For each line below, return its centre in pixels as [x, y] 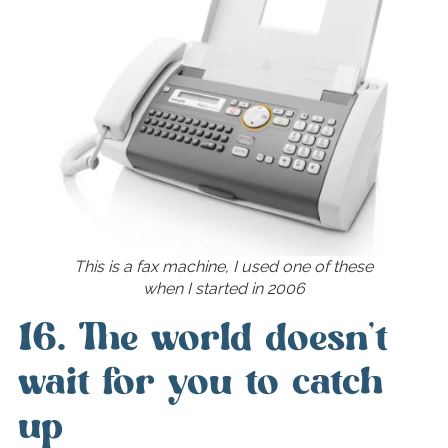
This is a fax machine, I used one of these [224, 267]
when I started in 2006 [223, 289]
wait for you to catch [199, 382]
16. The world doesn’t [202, 338]
